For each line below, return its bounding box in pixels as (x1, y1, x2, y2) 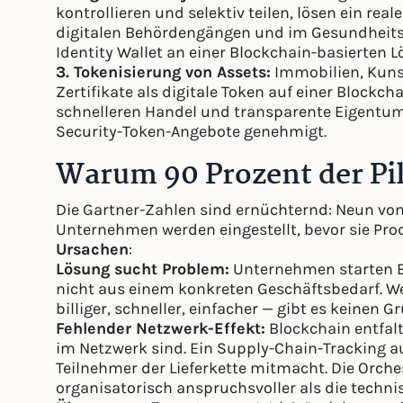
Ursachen (56, 239, 129, 260)
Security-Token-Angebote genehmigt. (56, 121, 327, 142)
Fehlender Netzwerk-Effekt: (56, 318, 265, 339)
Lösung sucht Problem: (56, 259, 229, 280)
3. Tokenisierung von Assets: (56, 62, 271, 83)
